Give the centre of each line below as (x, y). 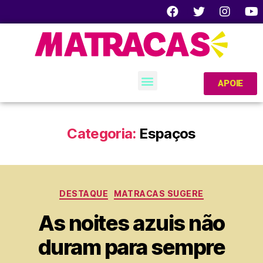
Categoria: (102, 134)
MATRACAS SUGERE (159, 193)
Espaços (168, 134)
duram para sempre (131, 247)
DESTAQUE (84, 193)
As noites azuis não (131, 223)
